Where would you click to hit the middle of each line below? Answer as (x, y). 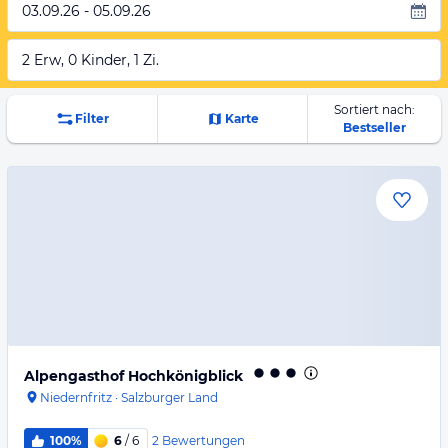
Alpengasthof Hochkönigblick (133, 376)
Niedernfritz (76, 397)
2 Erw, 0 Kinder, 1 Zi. (90, 60)
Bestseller (374, 127)
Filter (91, 118)
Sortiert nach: (374, 109)
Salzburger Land (169, 397)
